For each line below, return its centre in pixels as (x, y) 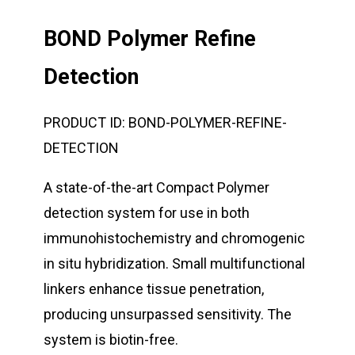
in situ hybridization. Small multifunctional (174, 263)
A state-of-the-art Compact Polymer (157, 187)
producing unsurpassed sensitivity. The (168, 314)
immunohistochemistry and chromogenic (174, 238)
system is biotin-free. (111, 339)
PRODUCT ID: (84, 122)
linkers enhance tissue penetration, (154, 288)
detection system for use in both (147, 212)
